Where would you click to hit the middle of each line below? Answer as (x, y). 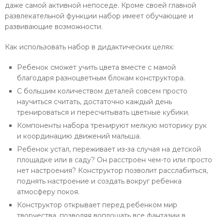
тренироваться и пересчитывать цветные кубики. (103, 112)
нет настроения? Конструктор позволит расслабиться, (112, 170)
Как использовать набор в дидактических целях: (89, 47)
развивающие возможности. (54, 26)
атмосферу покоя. (48, 192)
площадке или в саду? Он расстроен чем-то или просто (115, 160)
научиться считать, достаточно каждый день (94, 101)
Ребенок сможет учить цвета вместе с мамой (96, 67)
